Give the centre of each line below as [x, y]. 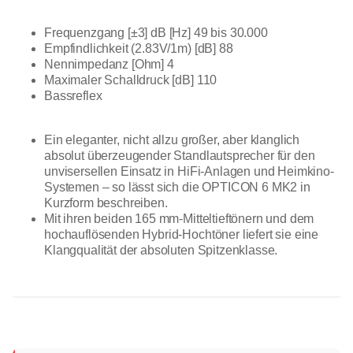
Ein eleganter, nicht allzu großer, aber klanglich [172, 139]
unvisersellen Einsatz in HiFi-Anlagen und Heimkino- [189, 171]
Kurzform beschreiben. [106, 203]
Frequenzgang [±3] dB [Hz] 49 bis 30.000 [156, 32]
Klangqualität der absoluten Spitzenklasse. [161, 250]
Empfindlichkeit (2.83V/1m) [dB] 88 [139, 48]
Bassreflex [73, 95]
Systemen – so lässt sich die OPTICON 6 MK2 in [177, 187]
